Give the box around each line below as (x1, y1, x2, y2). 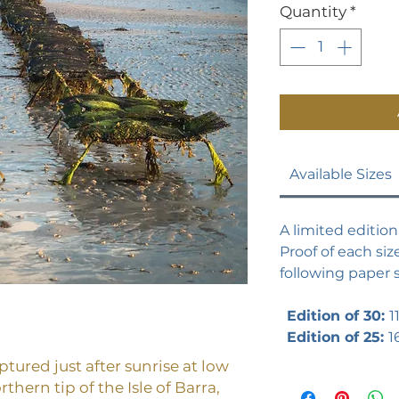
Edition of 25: (287, 328, 388, 346)
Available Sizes (289, 165, 392, 183)
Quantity (280, 3, 346, 20)
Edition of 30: (287, 306, 389, 324)
